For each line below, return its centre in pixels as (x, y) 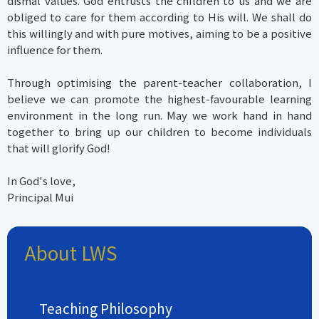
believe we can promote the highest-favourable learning (159, 99)
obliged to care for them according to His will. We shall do (159, 17)
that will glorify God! (59, 148)
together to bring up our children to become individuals (159, 131)
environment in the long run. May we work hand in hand (159, 115)
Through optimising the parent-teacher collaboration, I (159, 82)
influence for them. (55, 49)
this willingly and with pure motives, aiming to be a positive (159, 33)
